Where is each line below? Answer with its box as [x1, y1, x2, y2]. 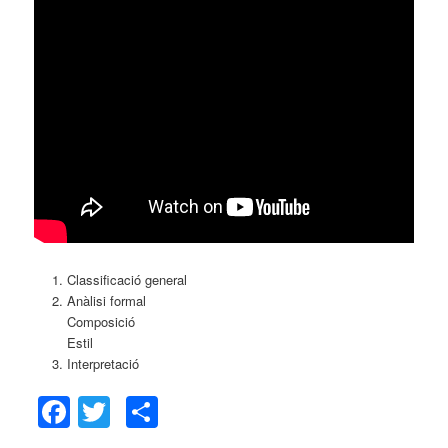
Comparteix [158, 388, 325, 435]
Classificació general [66, 269, 187, 289]
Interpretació [66, 353, 139, 373]
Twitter [110, 388, 205, 435]
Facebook [70, 388, 212, 435]
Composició [66, 311, 135, 331]
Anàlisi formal [66, 290, 146, 310]
